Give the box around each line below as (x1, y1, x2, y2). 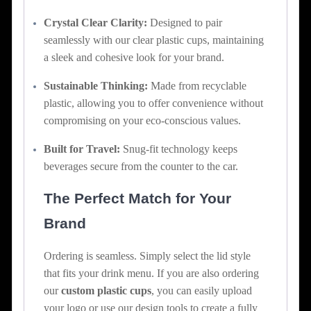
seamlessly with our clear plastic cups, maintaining (44, 33, 264, 46)
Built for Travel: (44, 142, 120, 155)
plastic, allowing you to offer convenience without (44, 96, 263, 109)
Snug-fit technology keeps (120, 142, 237, 155)
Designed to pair (147, 16, 222, 28)
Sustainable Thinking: (44, 79, 148, 92)
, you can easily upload (151, 284, 252, 296)
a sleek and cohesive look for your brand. (44, 51, 224, 63)
